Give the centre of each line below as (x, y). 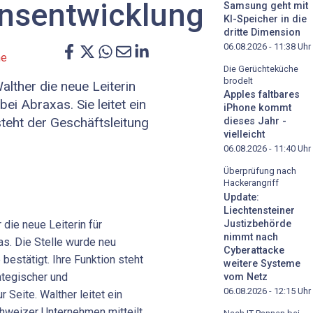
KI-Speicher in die (265, 19)
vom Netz (246, 277)
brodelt (238, 80)
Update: (241, 198)
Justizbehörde (257, 224)
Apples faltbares (262, 95)
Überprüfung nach (260, 171)
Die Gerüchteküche (261, 68)
